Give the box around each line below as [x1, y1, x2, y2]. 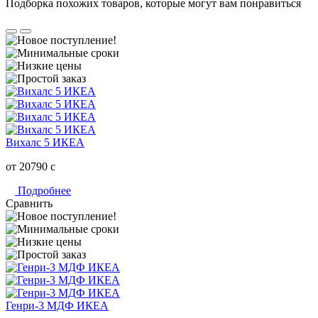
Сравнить [6, 197, 53, 209]
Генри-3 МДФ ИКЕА [6, 299, 109, 312]
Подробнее [15, 184, 71, 197]
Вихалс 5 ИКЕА [6, 136, 84, 148]
